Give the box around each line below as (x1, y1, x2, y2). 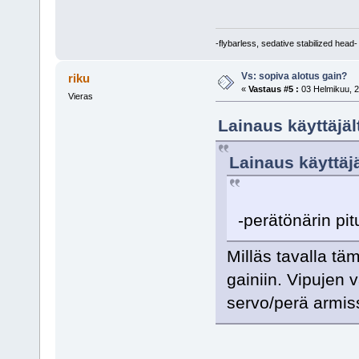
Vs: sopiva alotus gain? (240, 70, 347, 82)
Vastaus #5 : (248, 83, 299, 94)
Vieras (67, 91, 93, 101)
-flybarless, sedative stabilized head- (215, 38, 357, 48)
